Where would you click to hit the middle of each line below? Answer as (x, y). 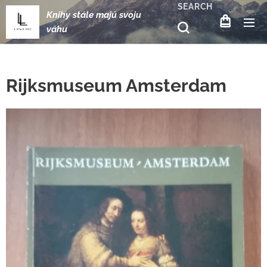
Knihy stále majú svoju (94, 15)
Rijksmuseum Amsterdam (116, 86)
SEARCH (195, 7)
